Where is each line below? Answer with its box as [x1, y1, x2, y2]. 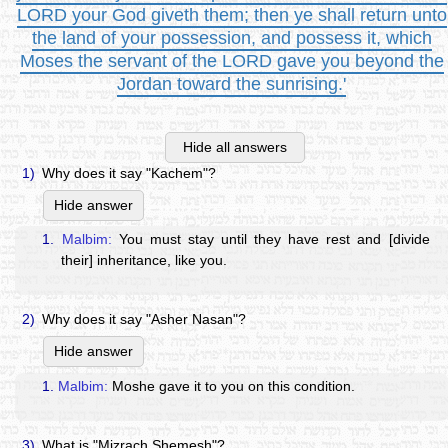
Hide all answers [183, 139, 287, 156]
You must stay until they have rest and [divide [111, 231, 430, 248]
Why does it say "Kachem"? [41, 165, 216, 182]
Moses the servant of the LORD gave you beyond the [19, 50, 444, 71]
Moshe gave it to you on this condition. [108, 377, 356, 394]
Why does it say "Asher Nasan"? [41, 311, 246, 328]
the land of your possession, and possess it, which [31, 27, 432, 48]
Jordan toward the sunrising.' [117, 73, 346, 94]
